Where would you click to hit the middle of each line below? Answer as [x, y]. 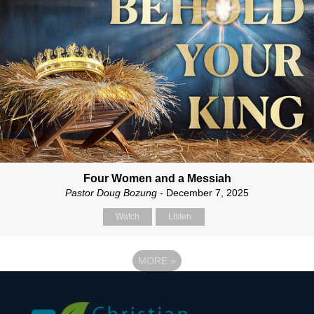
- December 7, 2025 [203, 192]
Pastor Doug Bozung [111, 192]
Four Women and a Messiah [157, 178]
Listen [180, 216]
